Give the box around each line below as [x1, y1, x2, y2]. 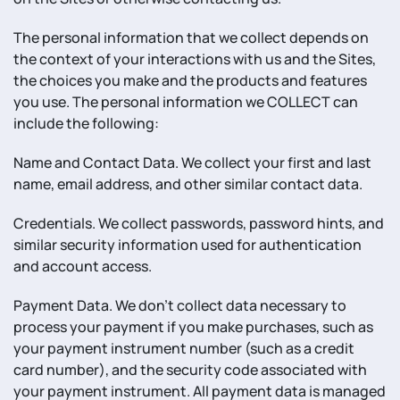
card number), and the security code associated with [13, 360, 367, 379]
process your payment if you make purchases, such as [13, 317, 373, 337]
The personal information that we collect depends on [13, 28, 369, 47]
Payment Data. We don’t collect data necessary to [13, 296, 346, 315]
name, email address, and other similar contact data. [13, 174, 362, 194]
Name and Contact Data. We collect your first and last [13, 153, 371, 172]
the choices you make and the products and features [13, 71, 367, 90]
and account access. [13, 256, 152, 276]
